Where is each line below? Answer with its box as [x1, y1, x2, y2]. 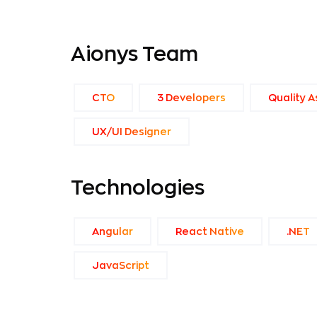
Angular [92, 226, 133, 236]
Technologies [71, 178, 204, 198]
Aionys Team [71, 45, 198, 64]
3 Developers [157, 93, 226, 103]
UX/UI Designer [92, 127, 171, 137]
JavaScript [92, 260, 149, 270]
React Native [175, 226, 244, 236]
